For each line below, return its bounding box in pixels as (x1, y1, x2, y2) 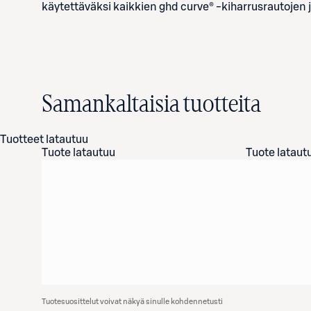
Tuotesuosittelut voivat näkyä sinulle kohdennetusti (42, 298, 223, 305)
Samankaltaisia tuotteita (42, 93, 261, 117)
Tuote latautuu (42, 147, 115, 158)
